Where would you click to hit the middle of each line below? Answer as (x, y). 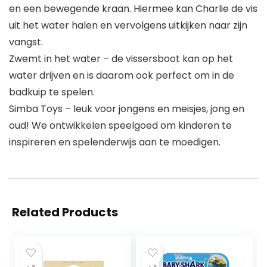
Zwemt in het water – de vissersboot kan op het (121, 59)
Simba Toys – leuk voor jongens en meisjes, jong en (127, 109)
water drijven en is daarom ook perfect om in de (122, 76)
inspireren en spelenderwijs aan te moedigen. (115, 142)
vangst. (26, 42)
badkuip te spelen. (52, 92)
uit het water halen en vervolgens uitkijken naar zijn (128, 26)
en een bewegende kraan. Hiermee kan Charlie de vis (133, 9)
